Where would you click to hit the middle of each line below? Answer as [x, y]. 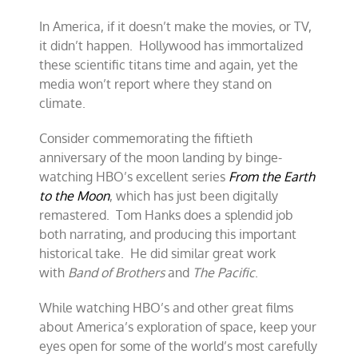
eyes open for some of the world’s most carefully [179, 346]
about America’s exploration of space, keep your [178, 327]
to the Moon [75, 196]
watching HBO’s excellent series [134, 177]
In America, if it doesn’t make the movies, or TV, [176, 26]
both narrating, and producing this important [168, 234]
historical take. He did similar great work [158, 253]
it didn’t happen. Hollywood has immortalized [171, 46]
